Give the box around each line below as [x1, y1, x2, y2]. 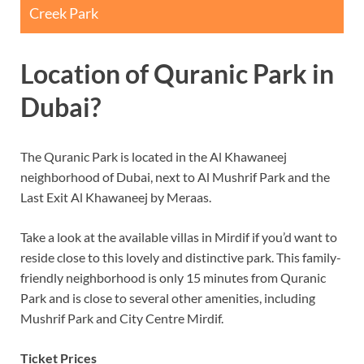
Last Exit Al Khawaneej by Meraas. [20, 189, 211, 206]
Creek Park [29, 3, 98, 22]
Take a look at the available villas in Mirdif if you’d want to [20, 229, 337, 245]
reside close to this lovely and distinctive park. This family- [20, 249, 341, 266]
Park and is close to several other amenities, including [20, 290, 315, 306]
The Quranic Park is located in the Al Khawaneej [20, 149, 287, 165]
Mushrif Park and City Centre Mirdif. [20, 310, 223, 327]
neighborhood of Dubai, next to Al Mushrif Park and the [20, 169, 330, 185]
